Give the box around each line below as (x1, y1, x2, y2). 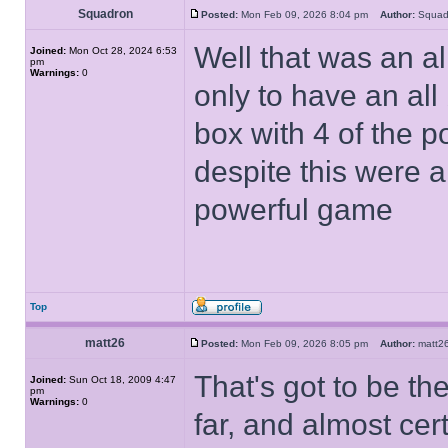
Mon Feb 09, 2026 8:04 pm (238, 9, 380, 20)
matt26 (85, 336, 125, 350)
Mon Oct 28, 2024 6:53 (66, 45, 177, 56)
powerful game (194, 193, 393, 226)
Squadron (77, 7, 133, 21)
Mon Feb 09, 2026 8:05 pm (238, 338, 380, 349)
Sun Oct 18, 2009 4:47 (66, 374, 176, 385)
